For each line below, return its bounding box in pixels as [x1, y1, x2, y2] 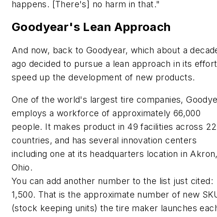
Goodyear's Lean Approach [12, 20, 171, 34]
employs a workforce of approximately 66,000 [12, 108, 201, 118]
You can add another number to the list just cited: [12, 175, 213, 186]
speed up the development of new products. [12, 72, 195, 83]
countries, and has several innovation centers [12, 135, 197, 145]
